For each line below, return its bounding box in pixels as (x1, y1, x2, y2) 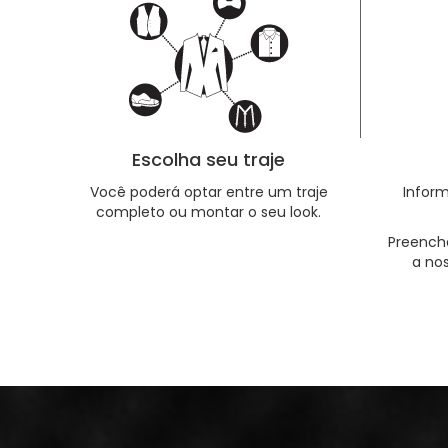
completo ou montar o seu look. (96, 202, 322, 222)
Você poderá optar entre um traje (89, 182, 328, 202)
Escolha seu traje (132, 147, 286, 172)
